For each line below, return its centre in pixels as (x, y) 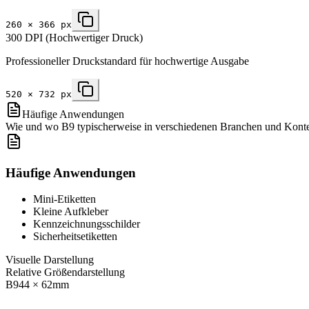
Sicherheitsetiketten (75, 237)
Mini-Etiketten (64, 199)
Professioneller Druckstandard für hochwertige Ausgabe (127, 61)
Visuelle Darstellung (50, 260)
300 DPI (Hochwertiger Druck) (74, 37)
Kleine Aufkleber (71, 212)
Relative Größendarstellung (65, 272)
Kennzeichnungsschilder (87, 224)
